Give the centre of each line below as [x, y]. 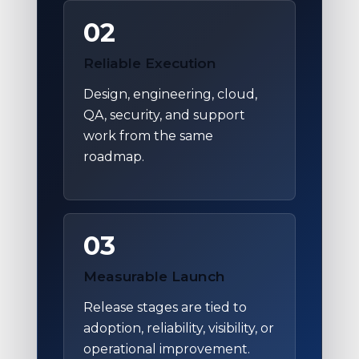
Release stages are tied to [165, 308]
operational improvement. [167, 349]
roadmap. [114, 157]
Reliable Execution [150, 63]
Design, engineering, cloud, [170, 95]
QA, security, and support [164, 115]
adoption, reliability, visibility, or [179, 329]
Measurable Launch [154, 276]
